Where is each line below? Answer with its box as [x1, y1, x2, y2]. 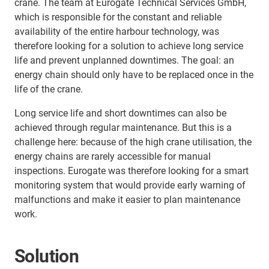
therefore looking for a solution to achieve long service [14, 40, 243, 52]
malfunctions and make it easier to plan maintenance [14, 193, 240, 205]
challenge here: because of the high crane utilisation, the [14, 136, 252, 148]
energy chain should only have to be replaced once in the [14, 68, 253, 80]
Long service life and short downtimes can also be [14, 107, 226, 119]
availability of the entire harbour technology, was [14, 25, 219, 37]
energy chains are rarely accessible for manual [14, 150, 211, 162]
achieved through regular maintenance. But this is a [14, 121, 232, 133]
